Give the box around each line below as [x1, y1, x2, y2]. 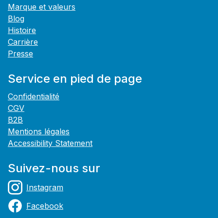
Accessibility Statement [8, 138, 92, 148]
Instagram [26, 182, 63, 193]
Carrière [8, 37, 38, 47]
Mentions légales [8, 127, 70, 137]
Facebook [26, 201, 63, 211]
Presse [8, 49, 33, 59]
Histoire [8, 25, 36, 36]
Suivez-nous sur [8, 161, 100, 176]
